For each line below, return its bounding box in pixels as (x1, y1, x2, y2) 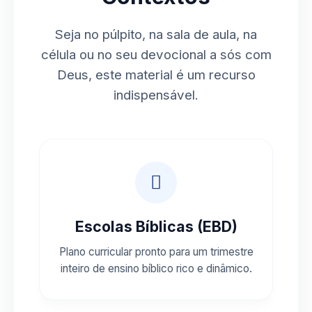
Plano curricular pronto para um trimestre (58, 244, 253, 258)
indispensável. (114, 86, 198, 103)
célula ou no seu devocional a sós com (40, 46, 272, 63)
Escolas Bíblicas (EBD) (75, 217, 237, 235)
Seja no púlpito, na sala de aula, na (55, 26, 257, 42)
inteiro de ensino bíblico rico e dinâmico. (60, 261, 252, 275)
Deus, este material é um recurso (56, 66, 256, 83)
